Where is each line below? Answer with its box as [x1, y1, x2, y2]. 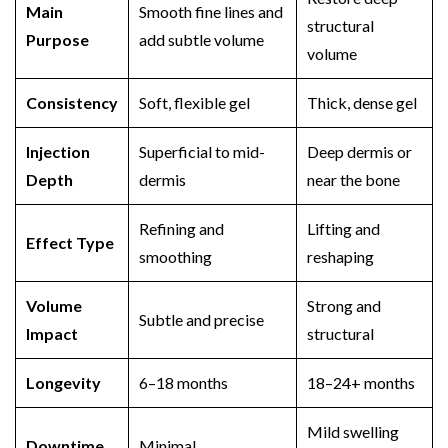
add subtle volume [139, 30, 264, 49]
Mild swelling [307, 422, 399, 441]
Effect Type [26, 233, 114, 252]
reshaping [307, 247, 374, 266]
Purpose [26, 30, 89, 49]
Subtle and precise [139, 310, 264, 329]
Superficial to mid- [139, 142, 265, 161]
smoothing [139, 247, 212, 266]
